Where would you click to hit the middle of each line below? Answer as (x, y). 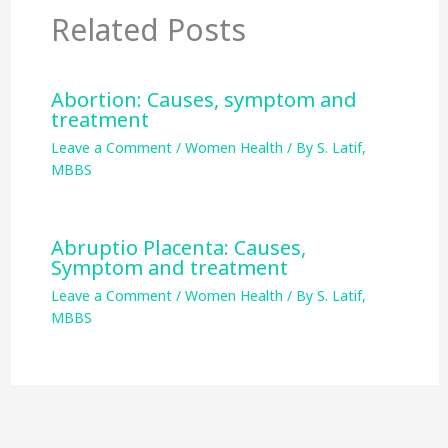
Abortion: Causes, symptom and (203, 100)
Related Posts (148, 30)
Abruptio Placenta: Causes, (178, 248)
